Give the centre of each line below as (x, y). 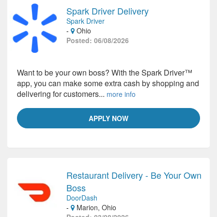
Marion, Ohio (95, 207)
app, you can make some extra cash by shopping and (108, 83)
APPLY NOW (108, 118)
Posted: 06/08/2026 (98, 40)
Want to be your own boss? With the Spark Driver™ (105, 72)
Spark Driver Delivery (108, 11)
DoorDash (82, 198)
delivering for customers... (62, 94)
